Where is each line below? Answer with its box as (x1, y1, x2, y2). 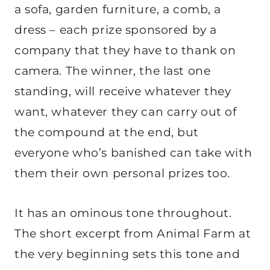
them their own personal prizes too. (14, 166, 230, 181)
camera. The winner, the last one (14, 64, 211, 78)
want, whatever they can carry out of (14, 105, 237, 119)
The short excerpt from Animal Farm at (14, 227, 251, 241)
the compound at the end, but (14, 125, 199, 140)
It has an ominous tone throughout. (14, 206, 232, 221)
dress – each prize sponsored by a (14, 23, 217, 37)
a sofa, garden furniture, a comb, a (14, 2, 221, 17)
